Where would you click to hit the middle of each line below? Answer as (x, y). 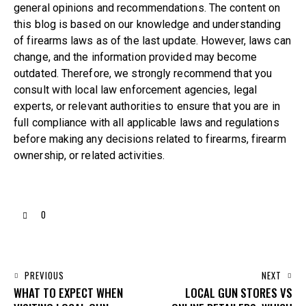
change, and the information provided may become (135, 57)
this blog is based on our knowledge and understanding (148, 24)
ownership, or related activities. (89, 155)
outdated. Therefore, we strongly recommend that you (143, 73)
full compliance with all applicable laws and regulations (147, 122)
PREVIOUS (44, 275)
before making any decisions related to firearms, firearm (150, 139)
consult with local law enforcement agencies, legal (136, 89)
